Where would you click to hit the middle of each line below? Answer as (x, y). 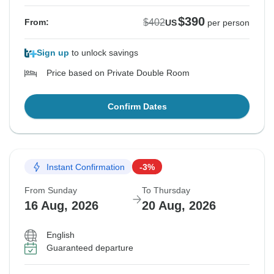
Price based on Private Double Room (118, 73)
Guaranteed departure (90, 248)
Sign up (53, 53)
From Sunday (51, 191)
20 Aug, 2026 (179, 206)
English (61, 235)
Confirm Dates (137, 107)
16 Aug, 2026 (61, 206)
